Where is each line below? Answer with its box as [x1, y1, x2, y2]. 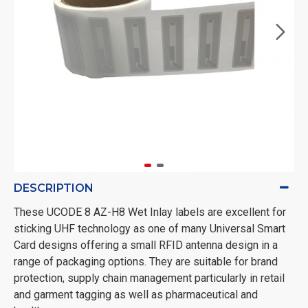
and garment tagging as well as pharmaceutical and [14, 287, 258, 301]
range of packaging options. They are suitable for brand [14, 254, 278, 268]
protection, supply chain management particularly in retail [14, 271, 285, 285]
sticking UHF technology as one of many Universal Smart [14, 221, 285, 235]
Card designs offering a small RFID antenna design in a [14, 238, 278, 252]
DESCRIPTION [14, 181, 93, 195]
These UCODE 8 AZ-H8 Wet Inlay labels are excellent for [14, 205, 286, 219]
